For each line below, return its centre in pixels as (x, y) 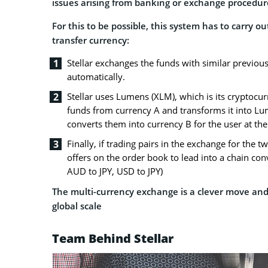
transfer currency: (91, 40)
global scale (77, 206)
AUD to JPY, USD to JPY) (115, 171)
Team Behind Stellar (113, 239)
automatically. (96, 77)
